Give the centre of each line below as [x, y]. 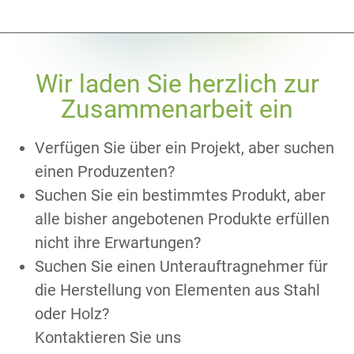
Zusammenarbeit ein [177, 109]
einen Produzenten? [105, 172]
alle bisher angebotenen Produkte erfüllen [183, 219]
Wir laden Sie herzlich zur [177, 84]
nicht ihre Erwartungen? [118, 243]
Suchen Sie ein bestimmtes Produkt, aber [181, 196]
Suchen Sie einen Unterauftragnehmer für [182, 267]
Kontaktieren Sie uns [108, 338]
